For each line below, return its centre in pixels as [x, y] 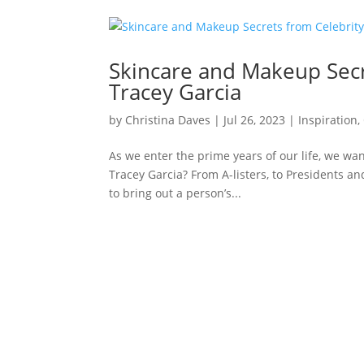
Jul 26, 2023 [255, 119]
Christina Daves [168, 119]
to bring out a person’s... [175, 193]
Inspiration [328, 119]
